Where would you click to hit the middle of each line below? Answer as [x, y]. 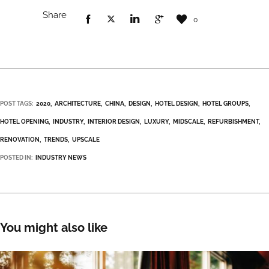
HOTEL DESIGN [177, 104]
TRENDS [56, 140]
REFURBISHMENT [233, 122]
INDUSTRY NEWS [61, 158]
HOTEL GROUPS [225, 104]
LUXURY [156, 122]
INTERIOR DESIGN [114, 122]
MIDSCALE [188, 122]
